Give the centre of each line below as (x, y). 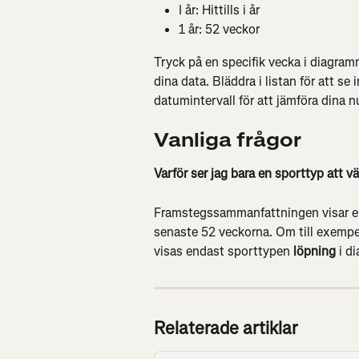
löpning (315, 252)
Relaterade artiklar (226, 329)
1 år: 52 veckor (219, 30)
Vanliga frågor (228, 141)
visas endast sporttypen (224, 252)
